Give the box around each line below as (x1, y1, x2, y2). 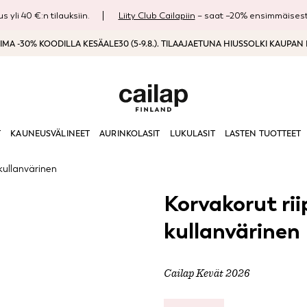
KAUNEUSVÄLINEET (10, 129, 90, 138)
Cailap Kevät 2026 (164, 268, 249, 279)
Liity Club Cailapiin (118, 10, 195, 21)
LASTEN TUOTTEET (224, 129, 302, 138)
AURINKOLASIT (99, 129, 160, 138)
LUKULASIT (169, 129, 215, 138)
